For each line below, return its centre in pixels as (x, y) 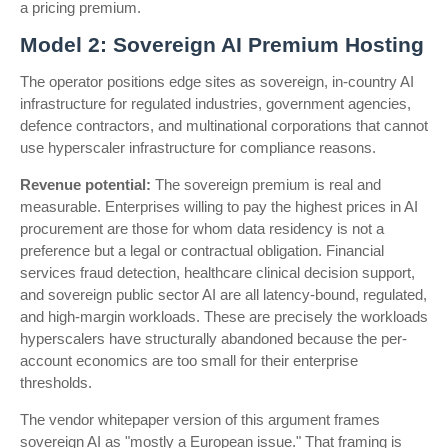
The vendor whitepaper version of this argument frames (200, 419)
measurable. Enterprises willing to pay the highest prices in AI (219, 206)
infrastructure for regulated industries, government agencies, (215, 103)
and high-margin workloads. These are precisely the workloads (224, 316)
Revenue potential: (85, 184)
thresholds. (56, 382)
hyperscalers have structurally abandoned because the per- (213, 338)
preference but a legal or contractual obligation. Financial (202, 250)
